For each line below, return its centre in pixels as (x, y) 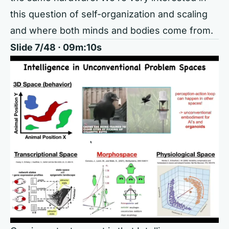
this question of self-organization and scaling (109, 14)
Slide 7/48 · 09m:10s (56, 48)
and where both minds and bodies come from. (112, 31)
